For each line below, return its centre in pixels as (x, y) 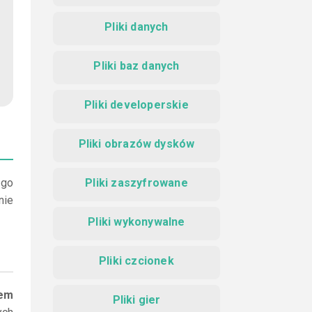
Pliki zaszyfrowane (136, 183)
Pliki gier (136, 300)
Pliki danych (136, 27)
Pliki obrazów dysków (136, 144)
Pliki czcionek (136, 261)
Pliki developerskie (136, 105)
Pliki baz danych (136, 66)
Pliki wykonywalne (136, 222)
